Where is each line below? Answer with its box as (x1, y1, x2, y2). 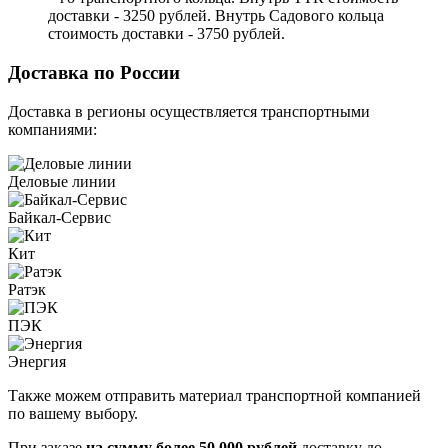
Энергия (8, 352, 66, 370)
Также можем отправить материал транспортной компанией (8, 386, 421, 404)
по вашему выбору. (8, 404, 138, 422)
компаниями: (8, 120, 97, 138)
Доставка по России (8, 62, 180, 84)
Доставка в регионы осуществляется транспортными (8, 102, 370, 120)
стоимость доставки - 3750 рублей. (48, 25, 285, 43)
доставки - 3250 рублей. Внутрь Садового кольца (48, 7, 384, 25)
